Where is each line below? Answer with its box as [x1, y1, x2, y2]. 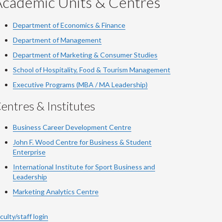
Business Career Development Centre [13, 123, 131, 131]
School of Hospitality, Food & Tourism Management [13, 65, 170, 74]
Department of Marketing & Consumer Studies [13, 51, 158, 59]
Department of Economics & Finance [13, 21, 125, 29]
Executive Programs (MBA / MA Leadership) [13, 80, 148, 89]
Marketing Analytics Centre [13, 187, 99, 196]
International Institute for [13, 163, 95, 171]
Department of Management [13, 36, 102, 44]
